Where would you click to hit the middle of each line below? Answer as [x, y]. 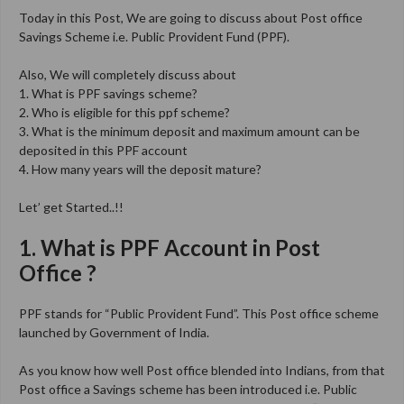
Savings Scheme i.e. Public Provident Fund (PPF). [154, 36]
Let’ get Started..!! [71, 207]
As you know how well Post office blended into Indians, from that [202, 370]
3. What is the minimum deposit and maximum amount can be [189, 131]
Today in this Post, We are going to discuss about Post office [191, 17]
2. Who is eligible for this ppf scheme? [124, 112]
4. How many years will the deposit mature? [140, 169]
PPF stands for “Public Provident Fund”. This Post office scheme [199, 313]
